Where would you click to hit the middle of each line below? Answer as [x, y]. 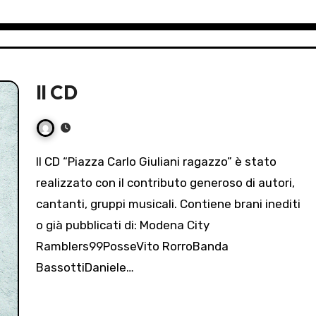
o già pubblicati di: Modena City [123, 225]
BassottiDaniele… [85, 268]
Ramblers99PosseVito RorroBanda [132, 247]
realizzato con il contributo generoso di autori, [165, 183]
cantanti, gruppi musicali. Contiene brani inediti [168, 204]
